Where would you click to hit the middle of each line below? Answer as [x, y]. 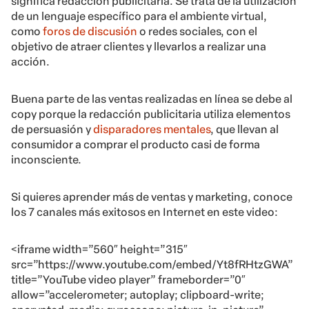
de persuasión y [52, 130]
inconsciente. [46, 160]
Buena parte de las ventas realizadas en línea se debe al [152, 99]
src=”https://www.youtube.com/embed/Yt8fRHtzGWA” [152, 265]
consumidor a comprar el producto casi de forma [136, 145]
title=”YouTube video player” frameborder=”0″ [128, 280]
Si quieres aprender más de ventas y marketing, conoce [152, 197]
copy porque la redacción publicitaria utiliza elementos [151, 114]
